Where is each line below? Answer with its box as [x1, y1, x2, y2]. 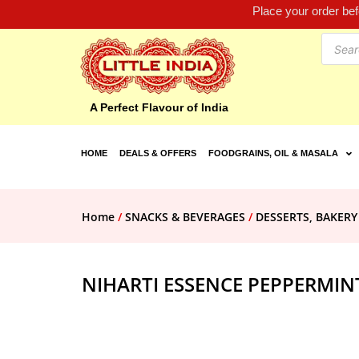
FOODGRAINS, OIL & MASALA [208, 148, 338, 159]
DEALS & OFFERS [119, 148, 196, 159]
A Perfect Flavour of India [90, 101, 228, 115]
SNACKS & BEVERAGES [125, 209, 245, 225]
